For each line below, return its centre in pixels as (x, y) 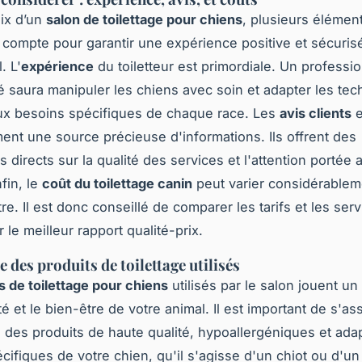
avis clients (316, 114)
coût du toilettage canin (117, 184)
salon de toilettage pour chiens (144, 20)
